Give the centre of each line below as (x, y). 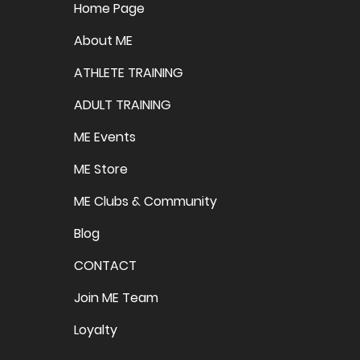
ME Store (101, 170)
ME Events (105, 137)
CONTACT (105, 266)
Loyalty (96, 330)
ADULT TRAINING (123, 105)
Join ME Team (116, 298)
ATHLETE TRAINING (129, 73)
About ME (103, 41)
